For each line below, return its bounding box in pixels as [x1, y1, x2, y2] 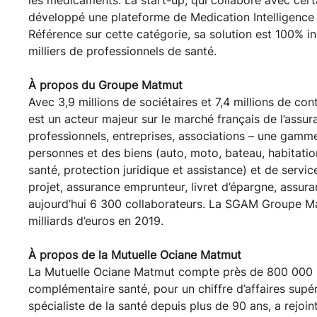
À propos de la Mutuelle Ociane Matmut [28, 247, 245, 262]
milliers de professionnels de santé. [28, 43, 217, 58]
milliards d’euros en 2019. [28, 213, 167, 228]
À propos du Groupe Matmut [28, 77, 186, 92]
